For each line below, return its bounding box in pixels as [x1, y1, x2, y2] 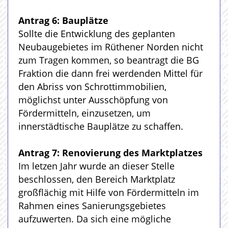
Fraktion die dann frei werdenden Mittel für [18, 67, 203, 79]
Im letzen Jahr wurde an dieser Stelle [18, 160, 175, 172]
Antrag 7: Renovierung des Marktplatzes [18, 147, 203, 159]
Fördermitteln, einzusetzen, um [18, 107, 151, 119]
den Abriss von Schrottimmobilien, [18, 80, 166, 93]
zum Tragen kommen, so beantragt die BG [18, 54, 199, 66]
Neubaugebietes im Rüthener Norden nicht [18, 41, 203, 53]
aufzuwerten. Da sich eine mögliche [18, 213, 171, 225]
